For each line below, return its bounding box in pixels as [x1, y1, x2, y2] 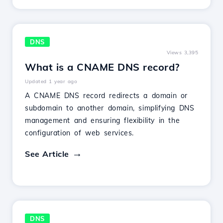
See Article [25, 149, 69, 159]
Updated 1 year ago [25, 78, 77, 85]
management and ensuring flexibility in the [25, 116, 180, 125]
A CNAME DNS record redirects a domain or [25, 91, 188, 100]
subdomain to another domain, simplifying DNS [25, 104, 195, 112]
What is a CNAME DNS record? [25, 61, 180, 73]
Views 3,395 [166, 49, 198, 56]
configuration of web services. [25, 128, 134, 137]
